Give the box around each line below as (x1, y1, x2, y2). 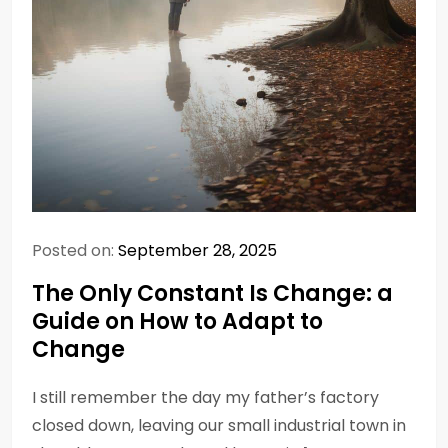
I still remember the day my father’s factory (32, 386, 379, 409)
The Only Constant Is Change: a (32, 278, 393, 309)
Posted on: (32, 239, 118, 262)
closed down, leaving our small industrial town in (32, 414, 406, 437)
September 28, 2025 (118, 239, 277, 262)
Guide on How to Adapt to (32, 306, 323, 337)
